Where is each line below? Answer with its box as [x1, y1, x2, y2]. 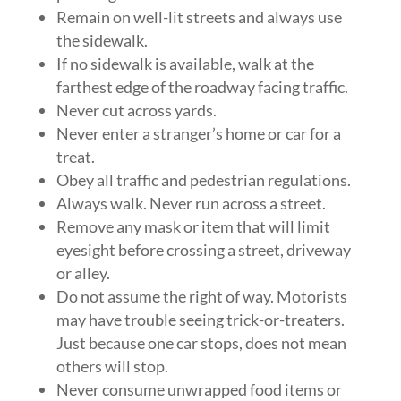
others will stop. [55, 356, 168, 376]
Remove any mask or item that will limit [55, 217, 330, 236]
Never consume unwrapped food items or [55, 380, 342, 399]
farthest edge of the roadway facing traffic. [55, 77, 348, 97]
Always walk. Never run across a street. [55, 193, 326, 213]
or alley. [55, 263, 110, 283]
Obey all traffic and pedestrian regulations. [55, 170, 351, 190]
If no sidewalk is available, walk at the [55, 54, 314, 73]
